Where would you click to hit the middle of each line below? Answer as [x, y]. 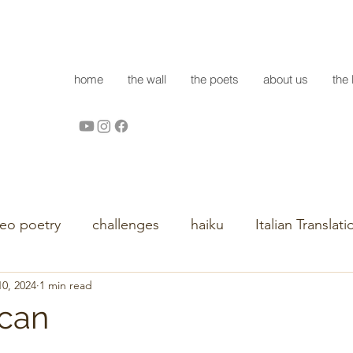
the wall [147, 79]
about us [286, 79]
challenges [126, 224]
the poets [215, 79]
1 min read [66, 285]
